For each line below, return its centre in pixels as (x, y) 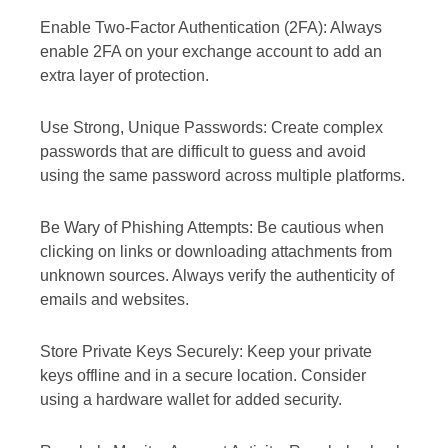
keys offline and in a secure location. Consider (203, 376)
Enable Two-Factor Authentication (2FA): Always (211, 28)
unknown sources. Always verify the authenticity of (217, 276)
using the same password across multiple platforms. (222, 176)
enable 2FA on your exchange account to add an (211, 52)
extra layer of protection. (124, 76)
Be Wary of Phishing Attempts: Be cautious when (212, 228)
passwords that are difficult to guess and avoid (203, 152)
